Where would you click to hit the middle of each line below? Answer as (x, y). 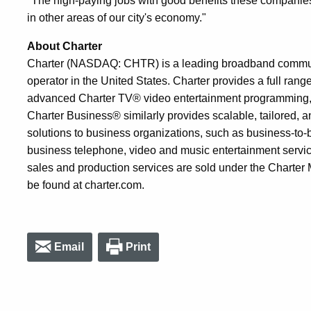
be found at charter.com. (86, 185)
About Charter (65, 46)
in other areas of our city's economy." (117, 17)
